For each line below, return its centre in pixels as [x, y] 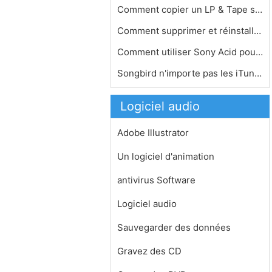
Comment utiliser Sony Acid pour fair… [259, 52]
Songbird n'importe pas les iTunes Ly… [258, 73]
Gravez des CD [149, 251]
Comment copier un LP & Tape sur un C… [259, 9]
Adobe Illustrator [153, 133]
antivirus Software [156, 180]
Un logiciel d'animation [166, 156]
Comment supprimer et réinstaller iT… [257, 31]
